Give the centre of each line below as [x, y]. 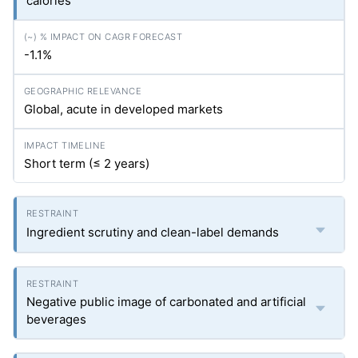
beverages [56, 320]
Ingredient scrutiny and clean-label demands [153, 233]
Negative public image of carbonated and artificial [166, 302]
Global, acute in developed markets [123, 109]
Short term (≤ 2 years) [87, 164]
